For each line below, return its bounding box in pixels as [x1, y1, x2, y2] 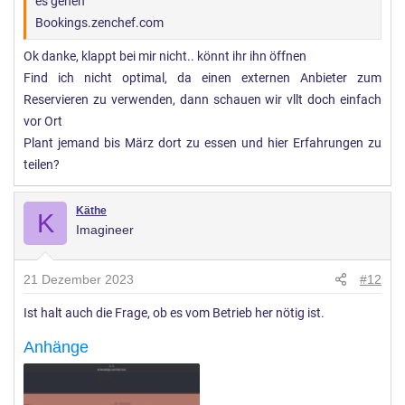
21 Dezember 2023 [24, 272, 134, 287]
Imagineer [76, 222, 134, 238]
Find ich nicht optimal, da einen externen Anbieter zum [24, 71, 381, 87]
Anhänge [24, 338, 89, 357]
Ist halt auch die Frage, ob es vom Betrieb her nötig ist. [24, 306, 325, 322]
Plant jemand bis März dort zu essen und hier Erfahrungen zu [24, 136, 381, 152]
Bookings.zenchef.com [35, 15, 164, 31]
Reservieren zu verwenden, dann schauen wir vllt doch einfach [24, 92, 381, 108]
